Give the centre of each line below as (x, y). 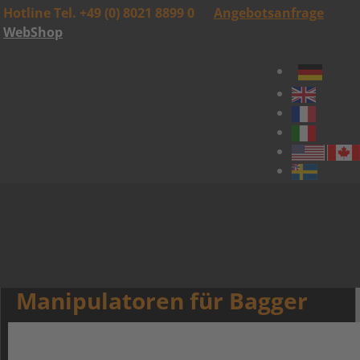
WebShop (33, 32)
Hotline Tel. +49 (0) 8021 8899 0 (100, 13)
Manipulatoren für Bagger (162, 301)
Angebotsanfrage (269, 13)
